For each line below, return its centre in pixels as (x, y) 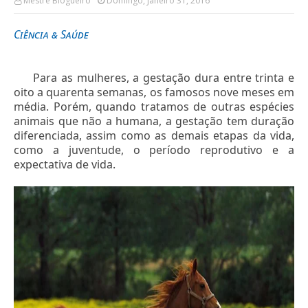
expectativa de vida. (65, 165)
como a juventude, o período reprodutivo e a (154, 150)
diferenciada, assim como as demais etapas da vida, (154, 136)
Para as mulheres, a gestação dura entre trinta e (164, 78)
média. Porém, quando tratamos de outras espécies (154, 107)
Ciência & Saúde (51, 35)
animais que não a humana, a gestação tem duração (154, 121)
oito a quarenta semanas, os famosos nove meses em (154, 92)
